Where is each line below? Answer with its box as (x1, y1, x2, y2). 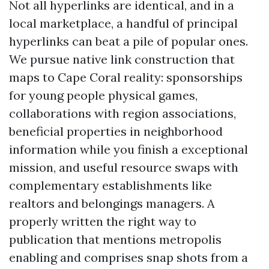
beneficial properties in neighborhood (9, 124, 223, 139)
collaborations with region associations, (9, 106, 236, 121)
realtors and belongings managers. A (9, 196, 215, 211)
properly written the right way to (9, 214, 196, 229)
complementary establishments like (9, 178, 212, 193)
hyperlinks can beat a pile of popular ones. (9, 34, 248, 49)
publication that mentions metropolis (9, 232, 222, 247)
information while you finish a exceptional (9, 142, 248, 157)
